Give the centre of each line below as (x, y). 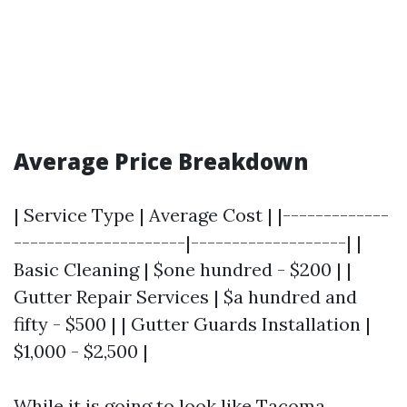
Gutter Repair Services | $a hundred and (185, 297)
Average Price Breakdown (161, 162)
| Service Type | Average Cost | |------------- (201, 215)
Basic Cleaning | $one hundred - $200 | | (183, 270)
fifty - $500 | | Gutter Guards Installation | (192, 324)
